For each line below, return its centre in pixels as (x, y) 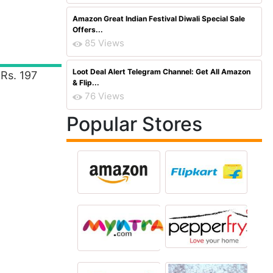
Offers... (88, 30)
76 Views (105, 96)
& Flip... (86, 83)
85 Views (105, 43)
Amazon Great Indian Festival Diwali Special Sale (159, 19)
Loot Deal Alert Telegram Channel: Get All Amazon (161, 72)
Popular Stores (134, 124)
